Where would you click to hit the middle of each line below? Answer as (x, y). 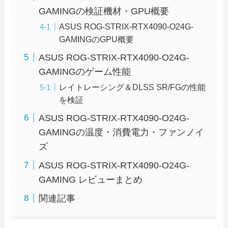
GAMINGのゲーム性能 (85, 72)
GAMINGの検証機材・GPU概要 (104, 11)
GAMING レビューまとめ (91, 179)
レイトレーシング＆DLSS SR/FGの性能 (133, 87)
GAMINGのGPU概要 (97, 39)
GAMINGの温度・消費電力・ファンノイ (122, 132)
